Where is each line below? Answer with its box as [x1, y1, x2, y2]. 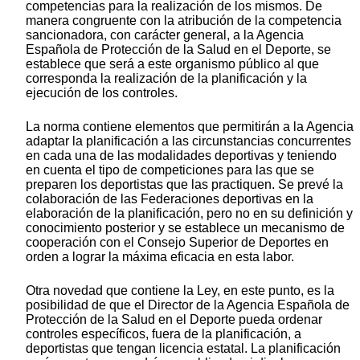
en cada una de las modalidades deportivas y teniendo [26, 149, 337, 163]
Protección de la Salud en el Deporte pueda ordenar [26, 313, 322, 327]
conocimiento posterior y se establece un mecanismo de [26, 221, 345, 235]
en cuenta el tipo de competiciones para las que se [26, 163, 314, 178]
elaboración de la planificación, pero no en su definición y [26, 207, 353, 221]
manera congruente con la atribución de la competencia [26, 14, 342, 28]
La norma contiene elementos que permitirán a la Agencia [26, 120, 354, 134]
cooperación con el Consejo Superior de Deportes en [26, 235, 329, 250]
